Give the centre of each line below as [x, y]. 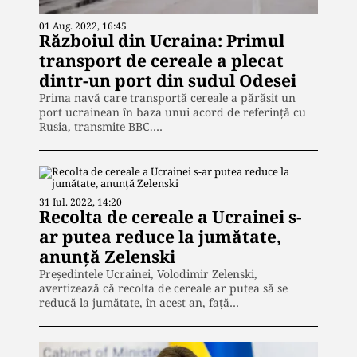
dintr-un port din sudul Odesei [168, 81]
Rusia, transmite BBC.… [101, 127]
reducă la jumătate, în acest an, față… [139, 303]
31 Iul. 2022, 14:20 [80, 202]
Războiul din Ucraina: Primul [162, 41]
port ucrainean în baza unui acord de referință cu [173, 112]
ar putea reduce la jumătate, [160, 237]
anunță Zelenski [107, 257]
